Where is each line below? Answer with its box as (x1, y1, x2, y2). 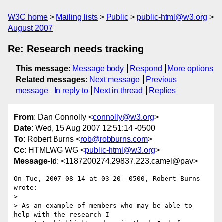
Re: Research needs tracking (8, 43, 144, 54)
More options (167, 64, 214, 73)
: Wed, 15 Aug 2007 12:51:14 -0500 (31, 124, 155, 133)
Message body (72, 64, 124, 73)
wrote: (14, 184, 38, 192)
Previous (145, 75, 177, 84)
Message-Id (14, 157, 57, 166)
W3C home (8, 13, 48, 21)
